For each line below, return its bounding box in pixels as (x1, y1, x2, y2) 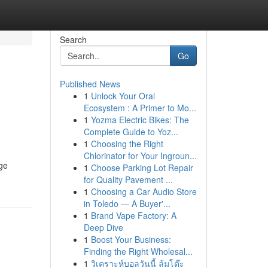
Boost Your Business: (90, 233, 171, 245)
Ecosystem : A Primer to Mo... (83, 102, 196, 114)
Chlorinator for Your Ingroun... (83, 150, 197, 162)
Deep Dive (83, 221, 123, 233)
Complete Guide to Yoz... (83, 126, 178, 138)
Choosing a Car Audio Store (90, 185, 197, 197)
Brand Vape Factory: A (90, 209, 176, 221)
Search (59, 33, 87, 45)
